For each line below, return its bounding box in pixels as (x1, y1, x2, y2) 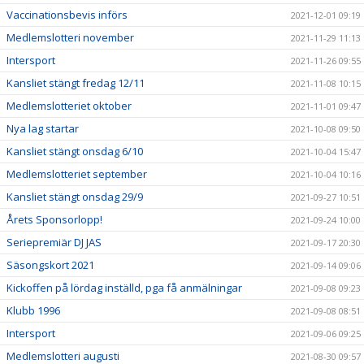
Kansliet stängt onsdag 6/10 (6, 144, 143, 159)
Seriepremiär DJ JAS (6, 235, 102, 250)
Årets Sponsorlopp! (6, 212, 102, 227)
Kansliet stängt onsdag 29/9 (6, 189, 143, 205)
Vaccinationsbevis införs (6, 7, 128, 23)
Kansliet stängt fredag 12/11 (6, 76, 145, 91)
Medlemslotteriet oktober (6, 98, 132, 114)
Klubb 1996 (6, 303, 60, 318)
